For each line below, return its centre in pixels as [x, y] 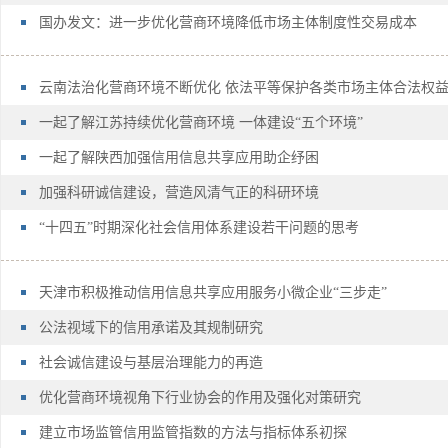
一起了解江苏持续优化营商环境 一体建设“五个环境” [201, 122]
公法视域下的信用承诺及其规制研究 [151, 327]
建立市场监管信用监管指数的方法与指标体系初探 [193, 432]
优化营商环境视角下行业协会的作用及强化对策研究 [200, 397]
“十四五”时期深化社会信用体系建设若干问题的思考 [199, 227]
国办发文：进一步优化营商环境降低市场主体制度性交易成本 [228, 22]
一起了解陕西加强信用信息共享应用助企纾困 [179, 157]
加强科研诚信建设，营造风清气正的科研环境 [179, 192]
